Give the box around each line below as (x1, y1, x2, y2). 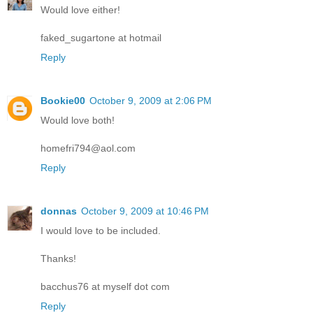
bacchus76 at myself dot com (41, 280, 170, 292)
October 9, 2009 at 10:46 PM (81, 205, 209, 217)
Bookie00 (41, 94, 85, 106)
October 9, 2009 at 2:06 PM (89, 94, 212, 106)
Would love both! (41, 114, 115, 126)
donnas (41, 205, 77, 217)
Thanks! (41, 252, 76, 264)
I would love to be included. (41, 224, 161, 236)
